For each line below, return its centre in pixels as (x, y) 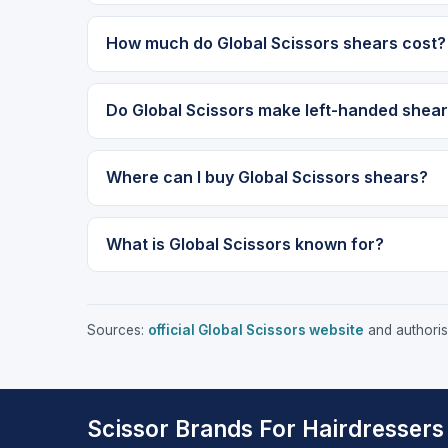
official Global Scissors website (256, 329)
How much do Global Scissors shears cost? (275, 43)
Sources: (117, 329)
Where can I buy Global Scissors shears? (266, 177)
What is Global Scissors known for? (244, 244)
